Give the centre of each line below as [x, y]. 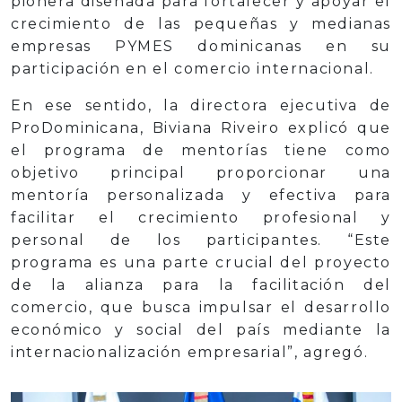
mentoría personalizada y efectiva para [201, 196]
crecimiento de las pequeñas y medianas [201, 24]
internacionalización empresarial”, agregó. [190, 353]
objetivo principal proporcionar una [201, 173]
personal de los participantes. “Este [201, 240]
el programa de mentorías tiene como [201, 151]
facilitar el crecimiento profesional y [201, 218]
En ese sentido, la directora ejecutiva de [201, 106]
